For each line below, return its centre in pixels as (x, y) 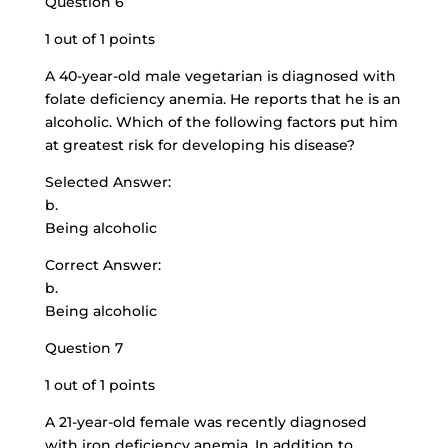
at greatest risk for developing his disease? (199, 145)
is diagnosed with (329, 76)
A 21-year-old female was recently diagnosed (205, 422)
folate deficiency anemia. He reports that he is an (222, 99)
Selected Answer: (107, 182)
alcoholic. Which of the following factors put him (221, 122)
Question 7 (83, 348)
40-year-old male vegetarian (160, 76)
